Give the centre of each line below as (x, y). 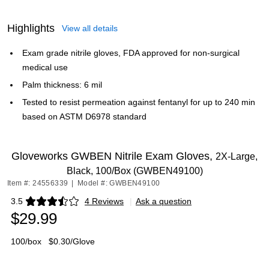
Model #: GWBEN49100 (119, 183)
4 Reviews (104, 201)
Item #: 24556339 (38, 183)
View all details (90, 28)
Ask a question (164, 201)
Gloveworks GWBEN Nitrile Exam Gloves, (113, 156)
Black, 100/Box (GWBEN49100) (134, 171)
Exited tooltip (35, 205)
